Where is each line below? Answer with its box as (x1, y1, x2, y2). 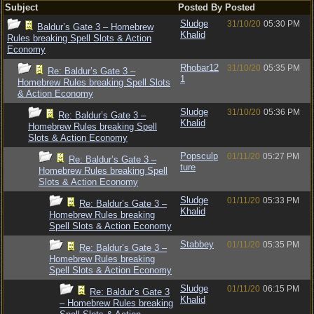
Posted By (178, 2, 222, 13)
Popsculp (180, 151, 218, 161)
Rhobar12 (180, 62, 219, 73)
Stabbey (180, 239, 214, 250)
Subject (5, 2, 38, 13)
